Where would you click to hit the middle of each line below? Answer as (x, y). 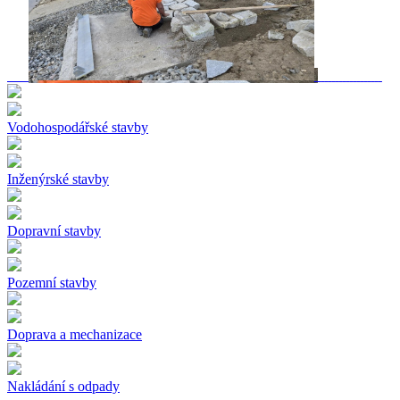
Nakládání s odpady (63, 386)
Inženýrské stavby (58, 179)
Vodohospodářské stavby (78, 127)
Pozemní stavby (52, 282)
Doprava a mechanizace (75, 334)
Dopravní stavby (54, 230)
